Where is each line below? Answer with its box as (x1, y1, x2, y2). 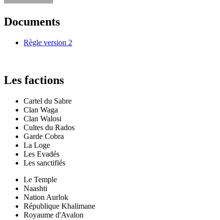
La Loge (24, 140, 50, 149)
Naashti (24, 184, 47, 192)
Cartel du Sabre (24, 96, 72, 105)
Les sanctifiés (24, 158, 65, 167)
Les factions (4, 73, 64, 86)
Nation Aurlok (24, 192, 68, 201)
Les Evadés (24, 149, 59, 158)
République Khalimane (24, 201, 95, 210)
